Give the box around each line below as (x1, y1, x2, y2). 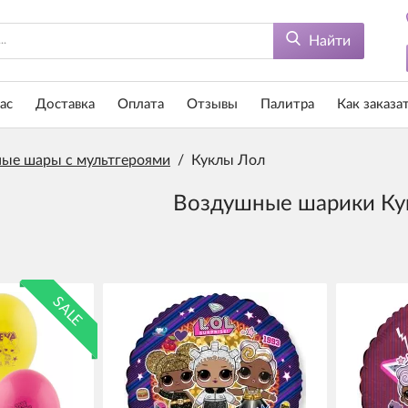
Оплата (117, 97, 164, 111)
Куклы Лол (191, 153, 265, 168)
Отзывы (187, 97, 238, 111)
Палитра (260, 97, 314, 111)
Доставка (36, 97, 95, 111)
